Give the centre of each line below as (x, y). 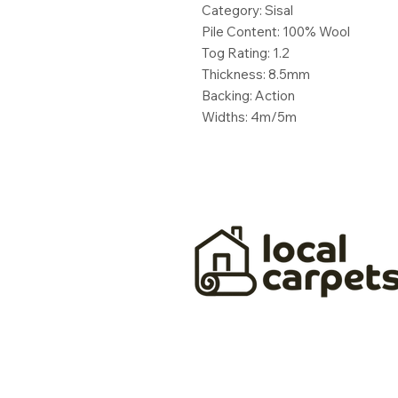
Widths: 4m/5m (249, 117)
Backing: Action (248, 96)
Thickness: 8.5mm (256, 75)
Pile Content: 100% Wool (276, 32)
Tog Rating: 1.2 (246, 53)
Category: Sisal (247, 11)
